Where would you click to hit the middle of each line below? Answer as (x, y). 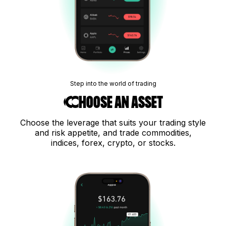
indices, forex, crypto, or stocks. (113, 143)
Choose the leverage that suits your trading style (113, 123)
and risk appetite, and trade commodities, (113, 133)
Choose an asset (113, 103)
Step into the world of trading (113, 84)
